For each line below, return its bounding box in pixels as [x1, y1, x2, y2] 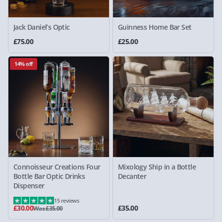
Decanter [118, 171, 147, 181]
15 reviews [54, 197, 79, 204]
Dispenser [13, 181, 45, 190]
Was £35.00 [33, 204, 63, 213]
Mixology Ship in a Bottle [118, 162, 196, 171]
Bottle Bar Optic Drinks [13, 171, 85, 181]
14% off [14, 60, 33, 67]
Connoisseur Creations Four [13, 162, 101, 171]
